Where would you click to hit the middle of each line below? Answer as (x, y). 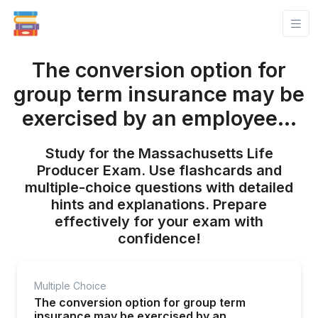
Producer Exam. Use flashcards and (159, 170)
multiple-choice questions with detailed (159, 187)
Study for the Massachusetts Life (159, 153)
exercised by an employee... (159, 118)
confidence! (159, 238)
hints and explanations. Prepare (159, 204)
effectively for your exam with (159, 221)
